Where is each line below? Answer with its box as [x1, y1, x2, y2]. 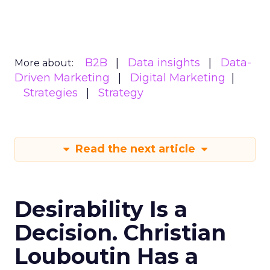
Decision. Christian [14, 219, 226, 246]
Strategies [24, 86, 78, 99]
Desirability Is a [14, 196, 187, 222]
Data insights [128, 56, 200, 69]
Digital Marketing [130, 71, 225, 84]
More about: [14, 57, 74, 69]
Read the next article [72, 142, 198, 155]
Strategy [98, 86, 143, 99]
